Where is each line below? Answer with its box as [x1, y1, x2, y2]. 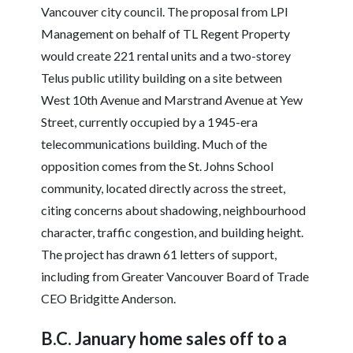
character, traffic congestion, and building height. [41, 225, 304, 240]
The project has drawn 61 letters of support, [41, 247, 277, 262]
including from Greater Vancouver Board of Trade [41, 269, 310, 284]
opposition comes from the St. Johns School [41, 158, 274, 174]
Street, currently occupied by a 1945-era [41, 114, 258, 130]
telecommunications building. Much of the [41, 136, 268, 152]
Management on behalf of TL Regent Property [41, 26, 291, 42]
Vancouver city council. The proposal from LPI [41, 4, 289, 20]
